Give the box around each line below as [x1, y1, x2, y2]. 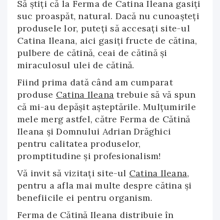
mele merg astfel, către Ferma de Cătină [17, 113, 191, 125]
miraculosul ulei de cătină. [17, 59, 135, 71]
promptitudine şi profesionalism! [17, 150, 161, 162]
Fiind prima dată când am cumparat [17, 77, 173, 88]
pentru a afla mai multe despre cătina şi [17, 180, 192, 191]
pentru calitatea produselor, [17, 138, 141, 149]
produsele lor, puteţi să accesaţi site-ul [17, 23, 190, 34]
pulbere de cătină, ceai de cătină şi [17, 47, 167, 58]
